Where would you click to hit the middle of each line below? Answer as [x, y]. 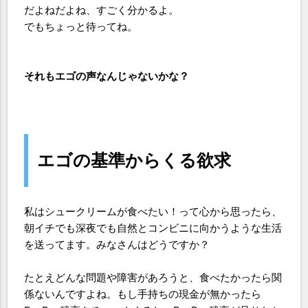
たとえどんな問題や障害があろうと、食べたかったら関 [153, 277]
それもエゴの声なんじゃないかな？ [107, 76]
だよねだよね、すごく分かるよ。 [102, 10]
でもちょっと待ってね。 [81, 26]
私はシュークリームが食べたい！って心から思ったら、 [153, 211]
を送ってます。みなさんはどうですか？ [117, 244]
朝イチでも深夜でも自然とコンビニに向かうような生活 [153, 228]
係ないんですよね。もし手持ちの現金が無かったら [143, 294]
